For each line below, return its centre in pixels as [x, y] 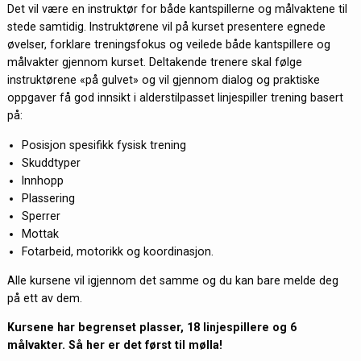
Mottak [40, 233]
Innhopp [42, 180]
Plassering [48, 198]
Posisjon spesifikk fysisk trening [104, 145]
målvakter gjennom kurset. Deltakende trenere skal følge [154, 62]
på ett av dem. [44, 298]
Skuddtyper [51, 162]
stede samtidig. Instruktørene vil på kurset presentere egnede [166, 27]
